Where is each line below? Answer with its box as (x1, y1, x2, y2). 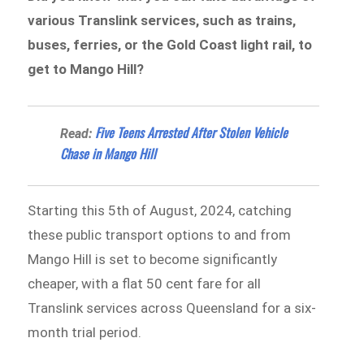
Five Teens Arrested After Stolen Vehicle (95, 122, 288, 142)
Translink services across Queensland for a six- (28, 299, 317, 316)
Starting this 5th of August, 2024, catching (28, 201, 292, 219)
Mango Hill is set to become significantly (28, 250, 278, 267)
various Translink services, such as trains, (28, 12, 297, 29)
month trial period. (28, 323, 142, 340)
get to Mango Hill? (28, 61, 145, 78)
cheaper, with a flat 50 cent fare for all (28, 275, 262, 292)
